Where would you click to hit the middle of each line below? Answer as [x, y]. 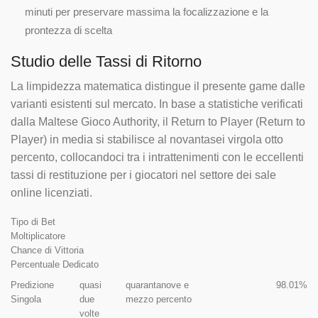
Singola [26, 299]
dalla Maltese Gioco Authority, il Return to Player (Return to [158, 122]
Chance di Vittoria [47, 250]
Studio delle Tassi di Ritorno [106, 62]
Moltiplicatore [38, 236]
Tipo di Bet [33, 221]
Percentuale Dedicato [55, 264]
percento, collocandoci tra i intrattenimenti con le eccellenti [157, 158]
